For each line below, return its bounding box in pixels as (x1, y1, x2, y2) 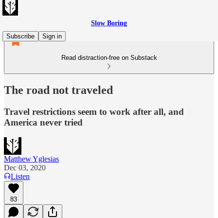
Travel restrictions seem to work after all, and (4, 106, 184, 117)
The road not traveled (4, 83, 113, 96)
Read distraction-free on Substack (61, 54, 157, 61)
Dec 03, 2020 (4, 163, 46, 172)
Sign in (42, 33, 62, 40)
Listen (11, 172, 30, 181)
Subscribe (6, 33, 35, 40)
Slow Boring (91, 19, 127, 27)
